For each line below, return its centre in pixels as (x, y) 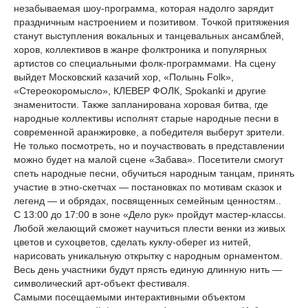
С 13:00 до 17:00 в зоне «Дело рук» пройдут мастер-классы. (150, 214)
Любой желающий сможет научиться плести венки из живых (150, 228)
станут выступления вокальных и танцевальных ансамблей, (149, 36)
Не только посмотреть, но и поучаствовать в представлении (149, 146)
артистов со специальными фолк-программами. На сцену (145, 63)
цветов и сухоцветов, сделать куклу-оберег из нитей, (132, 242)
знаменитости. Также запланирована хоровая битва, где (141, 104)
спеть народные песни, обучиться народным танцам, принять (154, 173)
